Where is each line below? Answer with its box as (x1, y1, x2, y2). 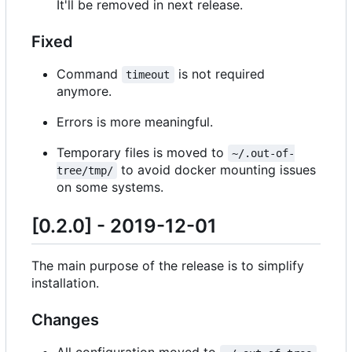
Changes (31, 310, 99, 330)
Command (57, 66, 122, 82)
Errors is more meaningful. (57, 114, 213, 130)
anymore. (57, 83, 112, 100)
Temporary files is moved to (57, 145, 228, 161)
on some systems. (57, 179, 163, 196)
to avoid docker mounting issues (117, 162, 321, 178)
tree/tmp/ (57, 164, 113, 178)
